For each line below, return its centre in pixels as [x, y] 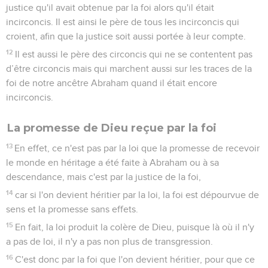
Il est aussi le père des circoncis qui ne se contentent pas [134, 54]
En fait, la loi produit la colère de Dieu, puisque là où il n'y [135, 227]
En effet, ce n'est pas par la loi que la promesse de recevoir [137, 148]
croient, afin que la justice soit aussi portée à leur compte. [126, 36]
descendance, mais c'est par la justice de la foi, [103, 177]
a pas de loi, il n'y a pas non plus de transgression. [109, 241]
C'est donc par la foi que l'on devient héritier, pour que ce [135, 259]
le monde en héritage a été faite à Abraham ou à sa [112, 162]
